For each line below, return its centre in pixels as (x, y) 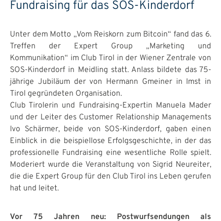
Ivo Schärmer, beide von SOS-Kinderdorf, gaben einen (110, 129)
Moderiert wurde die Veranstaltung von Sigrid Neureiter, (110, 165)
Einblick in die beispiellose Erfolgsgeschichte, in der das (110, 141)
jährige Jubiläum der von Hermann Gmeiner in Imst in (110, 82)
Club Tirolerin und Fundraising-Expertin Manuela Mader (110, 106)
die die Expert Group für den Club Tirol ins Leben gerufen (110, 177)
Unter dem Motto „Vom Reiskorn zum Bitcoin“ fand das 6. (110, 35)
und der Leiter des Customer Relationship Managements (110, 117)
